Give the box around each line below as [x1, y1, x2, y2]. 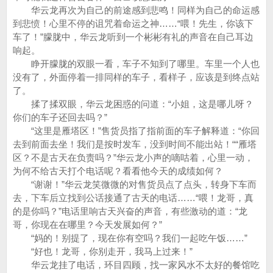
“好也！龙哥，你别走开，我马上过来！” [13, 246, 193, 257]
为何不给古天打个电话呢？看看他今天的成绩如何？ [13, 166, 223, 176]
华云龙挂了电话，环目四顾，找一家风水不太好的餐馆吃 [13, 260, 260, 270]
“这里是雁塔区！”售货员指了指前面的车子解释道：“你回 [13, 126, 260, 136]
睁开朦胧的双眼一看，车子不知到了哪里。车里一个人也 [13, 58, 260, 69]
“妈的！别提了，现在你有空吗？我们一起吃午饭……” [13, 233, 247, 243]
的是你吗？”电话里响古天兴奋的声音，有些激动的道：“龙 [13, 206, 247, 216]
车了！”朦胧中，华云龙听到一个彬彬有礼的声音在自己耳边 [13, 32, 253, 42]
